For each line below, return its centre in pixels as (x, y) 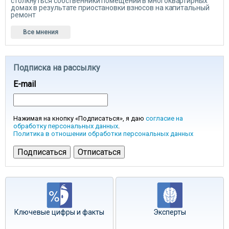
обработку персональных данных (66, 126)
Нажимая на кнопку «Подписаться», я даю (79, 118)
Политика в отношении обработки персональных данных (103, 134)
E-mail (25, 84)
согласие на (164, 118)
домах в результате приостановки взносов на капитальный (110, 8)
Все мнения (41, 32)
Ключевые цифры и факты (59, 212)
